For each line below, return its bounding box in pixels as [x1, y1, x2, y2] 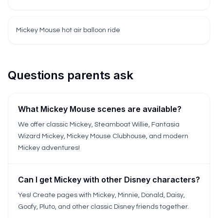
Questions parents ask [8, 68, 133, 82]
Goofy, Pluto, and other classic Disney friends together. [18, 203, 189, 210]
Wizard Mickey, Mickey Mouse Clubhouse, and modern [18, 133, 188, 140]
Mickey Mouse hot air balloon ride [16, 27, 120, 34]
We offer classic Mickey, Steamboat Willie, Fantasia [18, 121, 180, 128]
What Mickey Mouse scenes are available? [18, 104, 182, 114]
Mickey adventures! [18, 145, 80, 151]
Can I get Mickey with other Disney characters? [18, 175, 200, 184]
